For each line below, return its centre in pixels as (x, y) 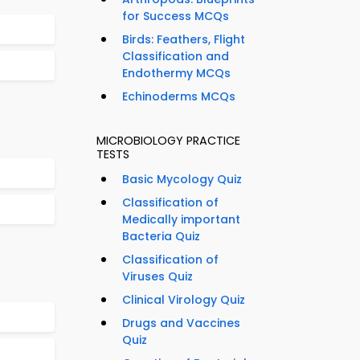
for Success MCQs (176, 16)
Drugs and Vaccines (181, 323)
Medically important (181, 220)
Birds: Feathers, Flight (184, 40)
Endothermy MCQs (176, 74)
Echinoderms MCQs (179, 97)
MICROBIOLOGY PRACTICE (168, 141)
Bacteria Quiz (161, 237)
